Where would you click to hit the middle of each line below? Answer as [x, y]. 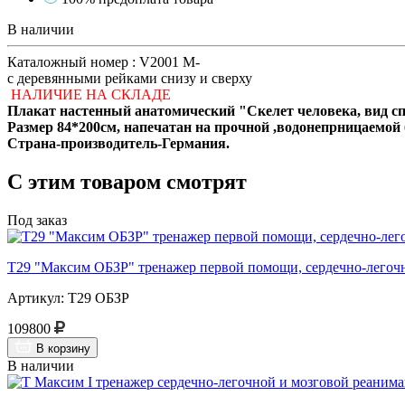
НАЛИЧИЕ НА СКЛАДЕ [89, 94]
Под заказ [37, 220]
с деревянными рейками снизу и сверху [130, 78]
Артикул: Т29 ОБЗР [68, 297]
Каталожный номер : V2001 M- [104, 61]
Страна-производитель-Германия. [118, 143]
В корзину [63, 348]
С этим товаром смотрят [127, 181]
